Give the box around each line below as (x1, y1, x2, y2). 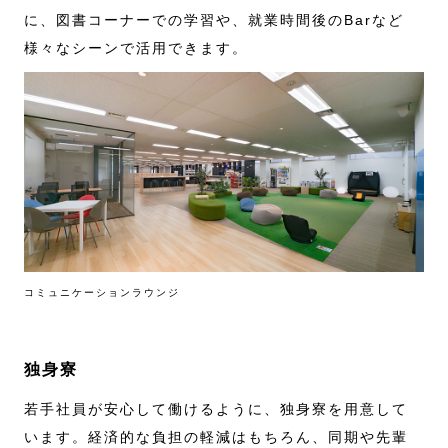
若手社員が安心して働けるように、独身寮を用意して (24, 401, 408, 418)
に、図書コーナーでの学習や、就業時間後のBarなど (24, 12, 404, 29)
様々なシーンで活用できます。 (24, 40, 248, 57)
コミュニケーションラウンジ (24, 287, 180, 299)
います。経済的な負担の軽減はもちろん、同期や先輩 (24, 429, 408, 446)
